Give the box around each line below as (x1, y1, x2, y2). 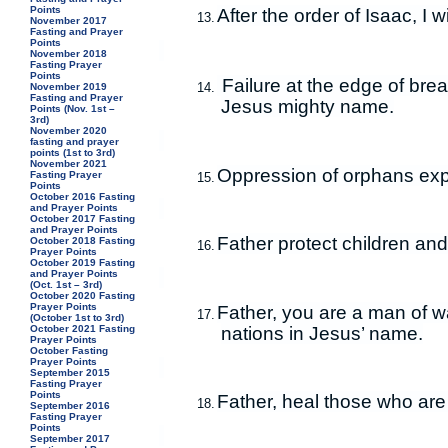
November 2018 (30, 48, 108, 59)
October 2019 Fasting (30, 257, 136, 268)
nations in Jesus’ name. (220, 322, 423, 344)
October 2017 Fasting (30, 213, 136, 224)
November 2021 (30, 158, 108, 169)
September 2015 (30, 367, 111, 378)
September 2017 (30, 433, 111, 444)
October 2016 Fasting (30, 191, 136, 202)
